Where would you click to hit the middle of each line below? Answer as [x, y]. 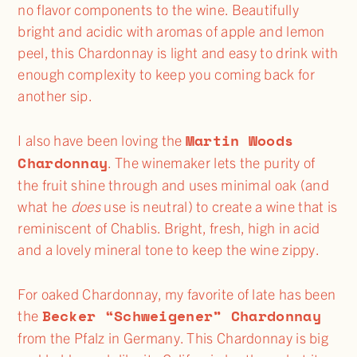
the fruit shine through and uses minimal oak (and [174, 184]
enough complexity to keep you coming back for [166, 74]
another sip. [55, 96]
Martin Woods [239, 140]
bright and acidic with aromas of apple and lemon [171, 31]
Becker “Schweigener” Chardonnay [181, 315]
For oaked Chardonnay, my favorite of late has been [177, 293]
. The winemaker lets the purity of [212, 162]
